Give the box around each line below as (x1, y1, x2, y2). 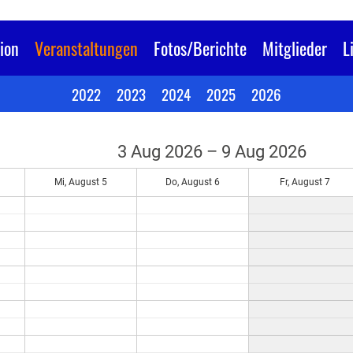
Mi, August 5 (54, 176, 107, 188)
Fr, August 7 (279, 176, 330, 188)
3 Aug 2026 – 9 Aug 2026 (117, 142, 307, 162)
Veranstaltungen (35, 35, 138, 61)
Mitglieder (262, 35, 327, 61)
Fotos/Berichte (154, 35, 247, 61)
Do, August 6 (165, 176, 220, 188)
